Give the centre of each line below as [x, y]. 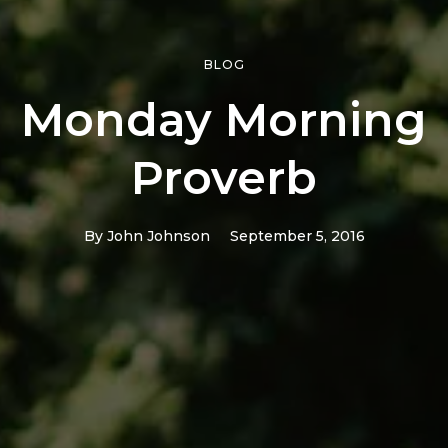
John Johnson [158, 235]
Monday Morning [224, 119]
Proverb [224, 177]
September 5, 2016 [297, 235]
